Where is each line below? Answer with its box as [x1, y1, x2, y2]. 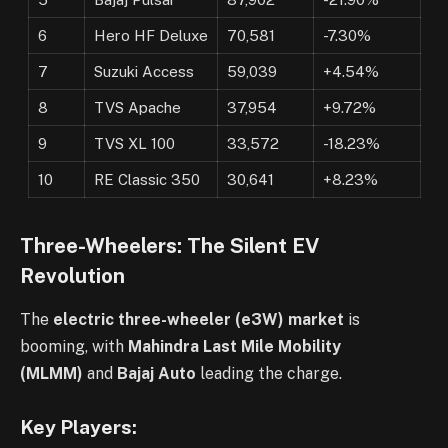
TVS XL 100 [93, 134, 175, 152]
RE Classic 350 [93, 170, 200, 188]
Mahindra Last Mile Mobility [128, 337, 341, 357]
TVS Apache [93, 98, 181, 116]
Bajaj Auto [117, 364, 196, 384]
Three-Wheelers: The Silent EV [20, 233, 319, 258]
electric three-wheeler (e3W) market [53, 310, 344, 330]
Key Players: [20, 416, 137, 439]
